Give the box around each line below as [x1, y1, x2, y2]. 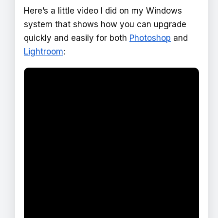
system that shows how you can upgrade [24, 19, 186, 29]
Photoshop [129, 33, 171, 43]
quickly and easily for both [24, 33, 129, 43]
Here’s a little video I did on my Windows [24, 5, 182, 16]
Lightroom [24, 46, 63, 56]
